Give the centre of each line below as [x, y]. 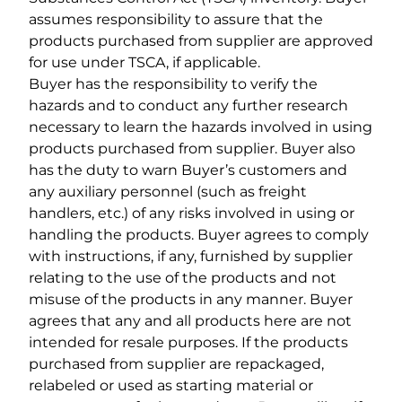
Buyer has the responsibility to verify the [173, 84]
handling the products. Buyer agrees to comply [199, 235]
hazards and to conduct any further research [188, 106]
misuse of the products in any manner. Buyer [191, 300]
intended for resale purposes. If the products [188, 343]
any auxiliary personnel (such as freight [168, 192]
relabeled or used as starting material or [171, 386]
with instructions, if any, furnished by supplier [191, 257]
